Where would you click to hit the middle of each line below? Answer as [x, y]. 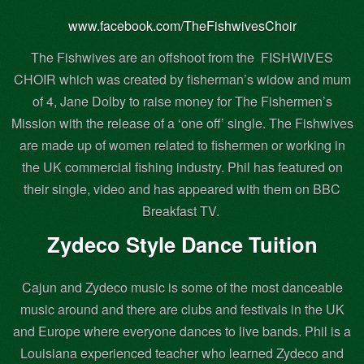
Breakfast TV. [182, 210]
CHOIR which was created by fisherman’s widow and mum [182, 79]
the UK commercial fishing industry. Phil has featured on [182, 167]
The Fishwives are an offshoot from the [144, 57]
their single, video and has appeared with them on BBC [182, 188]
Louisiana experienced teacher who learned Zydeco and [182, 353]
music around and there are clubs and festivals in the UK [182, 309]
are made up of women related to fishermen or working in [182, 145]
